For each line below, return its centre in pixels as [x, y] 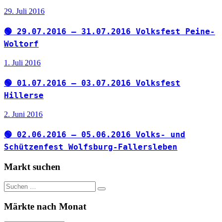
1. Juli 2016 [22, 63]
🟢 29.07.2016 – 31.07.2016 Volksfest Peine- [110, 32]
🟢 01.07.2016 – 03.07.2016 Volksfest [92, 83]
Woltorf [21, 44]
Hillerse [24, 95]
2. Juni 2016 [23, 114]
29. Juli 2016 [24, 11]
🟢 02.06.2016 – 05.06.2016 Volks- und [95, 134]
